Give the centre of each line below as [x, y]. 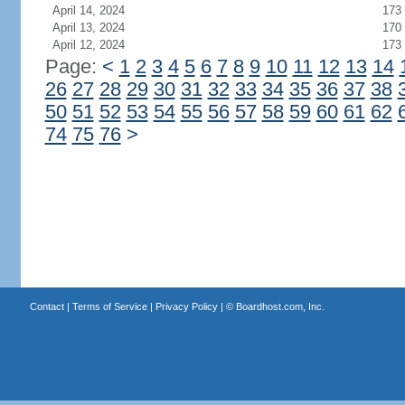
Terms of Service [109, 306]
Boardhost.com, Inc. [280, 306]
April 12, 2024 [88, 45]
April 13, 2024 [88, 28]
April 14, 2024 [88, 10]
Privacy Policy [186, 306]
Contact [47, 306]
